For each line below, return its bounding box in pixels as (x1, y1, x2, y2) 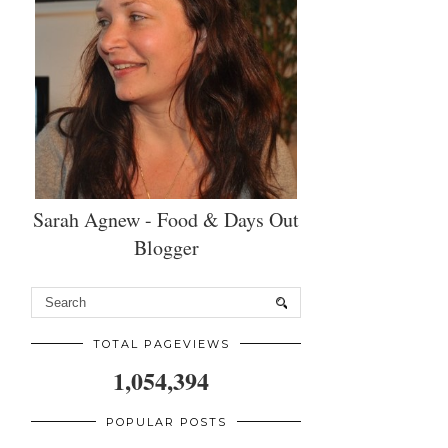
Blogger (133, 234, 199, 262)
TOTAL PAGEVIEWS (92, 337, 230, 352)
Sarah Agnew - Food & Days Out (33, 206, 299, 234)
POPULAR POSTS (105, 415, 227, 430)
